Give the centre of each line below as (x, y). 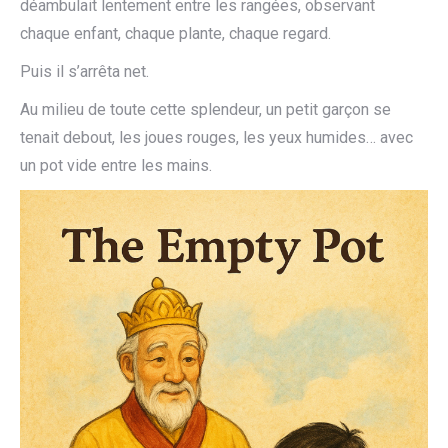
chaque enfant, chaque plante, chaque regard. (175, 33)
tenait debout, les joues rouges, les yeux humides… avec (216, 137)
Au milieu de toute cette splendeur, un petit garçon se (205, 109)
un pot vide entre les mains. (116, 165)
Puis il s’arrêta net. (84, 71)
